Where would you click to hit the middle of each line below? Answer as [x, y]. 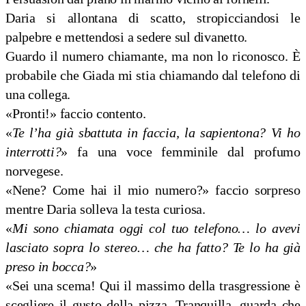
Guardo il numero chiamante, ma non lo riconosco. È [153, 56]
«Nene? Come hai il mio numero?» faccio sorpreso [153, 190]
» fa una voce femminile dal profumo [181, 152]
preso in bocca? [48, 267]
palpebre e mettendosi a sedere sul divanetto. [127, 37]
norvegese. [34, 171]
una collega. [38, 95]
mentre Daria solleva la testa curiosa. [106, 209]
